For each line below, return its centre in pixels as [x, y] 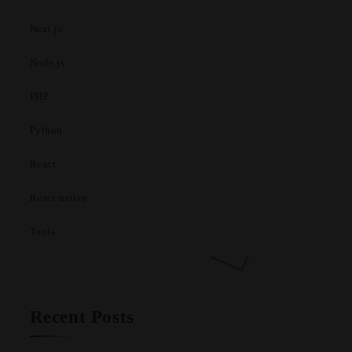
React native [59, 198]
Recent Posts [82, 317]
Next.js [46, 29]
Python [46, 130]
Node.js [47, 62]
